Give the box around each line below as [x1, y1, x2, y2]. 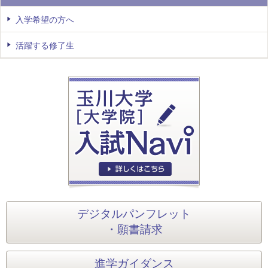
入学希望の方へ [16, 14, 74, 25]
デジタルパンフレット [77, 207, 191, 220]
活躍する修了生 [16, 40, 74, 50]
